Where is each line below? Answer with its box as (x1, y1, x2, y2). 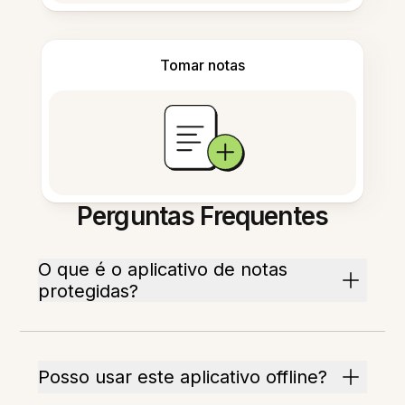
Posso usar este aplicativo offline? (38, 366, 328, 389)
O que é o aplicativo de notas (38, 259, 288, 281)
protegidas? (38, 280, 139, 303)
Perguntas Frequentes (76, 201, 329, 232)
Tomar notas (160, 56, 245, 75)
